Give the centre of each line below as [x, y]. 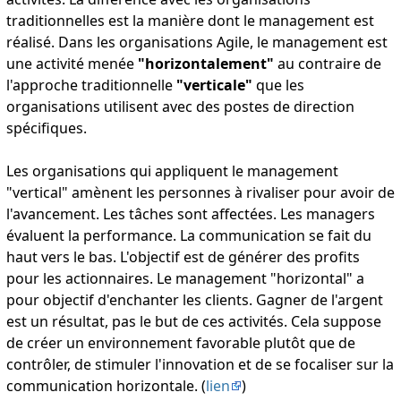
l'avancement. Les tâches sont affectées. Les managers [190, 214]
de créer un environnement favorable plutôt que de [180, 343]
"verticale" [214, 85]
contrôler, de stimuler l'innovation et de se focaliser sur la [200, 365]
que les [278, 85]
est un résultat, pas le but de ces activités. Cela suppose [193, 322]
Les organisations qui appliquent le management [172, 171]
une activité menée [72, 64]
